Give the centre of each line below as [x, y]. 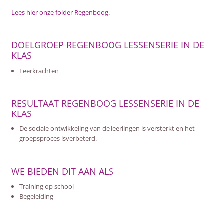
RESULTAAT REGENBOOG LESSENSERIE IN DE [105, 103]
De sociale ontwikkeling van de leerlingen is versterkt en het [107, 129]
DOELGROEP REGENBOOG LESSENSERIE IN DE [108, 45]
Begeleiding [36, 196]
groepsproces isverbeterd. [58, 139]
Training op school [46, 186]
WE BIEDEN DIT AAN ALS [62, 171]
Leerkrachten [39, 70]
